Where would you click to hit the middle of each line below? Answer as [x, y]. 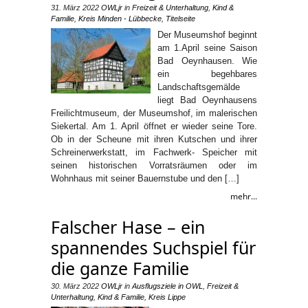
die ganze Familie [120, 268]
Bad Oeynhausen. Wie [207, 60]
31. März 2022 [75, 7]
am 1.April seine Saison [207, 47]
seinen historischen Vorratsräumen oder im [154, 165]
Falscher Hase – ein [128, 227]
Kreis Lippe [167, 297]
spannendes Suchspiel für [153, 247]
